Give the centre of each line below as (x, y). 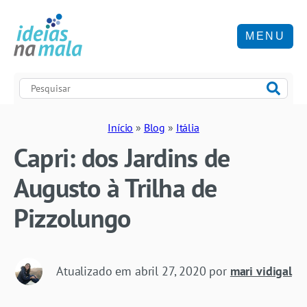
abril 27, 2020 (170, 271)
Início (121, 127)
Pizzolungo (72, 217)
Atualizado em (96, 271)
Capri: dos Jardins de (122, 157)
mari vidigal (261, 271)
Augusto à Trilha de (115, 187)
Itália (187, 127)
